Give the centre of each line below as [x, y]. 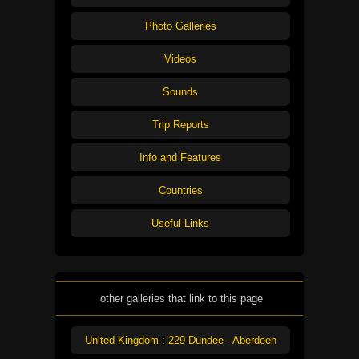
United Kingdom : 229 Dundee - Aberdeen [180, 340]
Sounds [180, 92]
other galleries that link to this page [181, 298]
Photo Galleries [180, 26]
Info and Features [180, 158]
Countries [180, 191]
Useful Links [180, 224]
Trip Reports [180, 125]
